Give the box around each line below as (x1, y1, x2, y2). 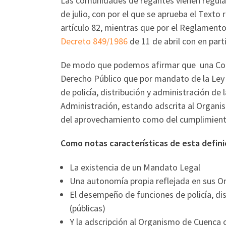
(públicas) (70, 202, 106, 214)
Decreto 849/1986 (61, 35, 128, 47)
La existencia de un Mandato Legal (70, 161, 201, 173)
